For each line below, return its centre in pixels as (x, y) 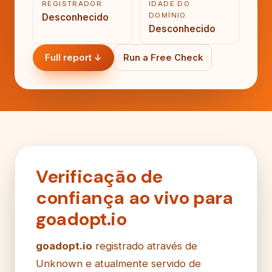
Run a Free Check (163, 57)
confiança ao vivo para (134, 198)
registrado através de (145, 246)
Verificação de (99, 176)
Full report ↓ (73, 57)
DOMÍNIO (168, 15)
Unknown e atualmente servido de (118, 263)
